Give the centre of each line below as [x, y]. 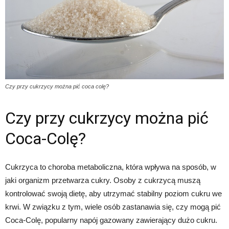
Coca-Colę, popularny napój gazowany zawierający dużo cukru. [111, 220]
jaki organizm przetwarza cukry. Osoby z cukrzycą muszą [103, 180]
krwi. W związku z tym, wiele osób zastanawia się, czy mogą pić [113, 207]
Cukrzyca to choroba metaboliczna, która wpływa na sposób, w [111, 167]
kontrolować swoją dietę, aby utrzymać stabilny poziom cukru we [113, 193]
